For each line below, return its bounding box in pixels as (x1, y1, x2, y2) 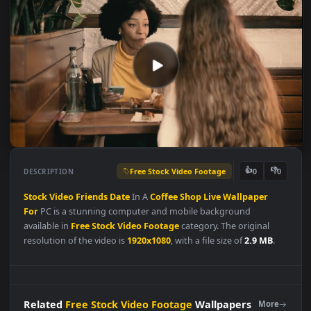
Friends (84, 246, 120, 260)
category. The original (199, 279, 300, 293)
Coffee (167, 246, 198, 260)
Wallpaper (247, 246, 299, 260)
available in (26, 279, 79, 293)
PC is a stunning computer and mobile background (42, 262, 279, 276)
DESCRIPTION (26, 219, 83, 230)
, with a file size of (190, 295, 272, 309)
